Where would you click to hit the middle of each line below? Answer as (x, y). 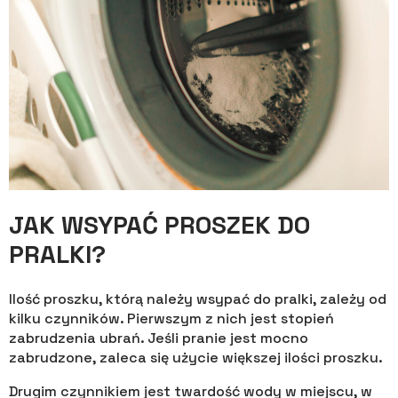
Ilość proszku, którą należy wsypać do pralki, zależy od (198, 299)
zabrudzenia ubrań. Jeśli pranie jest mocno (159, 338)
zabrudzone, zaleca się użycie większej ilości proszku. (196, 358)
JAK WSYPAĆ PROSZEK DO (159, 225)
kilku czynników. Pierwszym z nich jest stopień (171, 319)
